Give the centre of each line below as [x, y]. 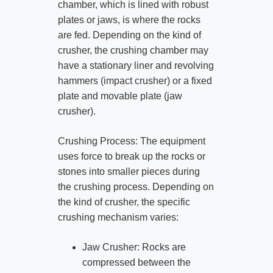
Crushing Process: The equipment [131, 141]
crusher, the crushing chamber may [133, 50]
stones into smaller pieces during [129, 171]
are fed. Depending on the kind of [129, 35]
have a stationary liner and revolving [136, 65]
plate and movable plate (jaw [120, 96]
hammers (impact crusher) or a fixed [135, 80]
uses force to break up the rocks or [131, 156]
